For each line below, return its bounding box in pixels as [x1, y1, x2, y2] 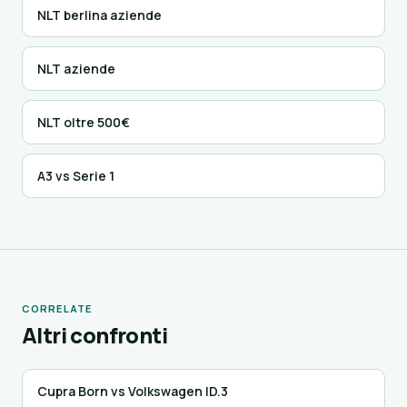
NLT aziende [37, 60, 115, 77]
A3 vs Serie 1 [37, 167, 114, 184]
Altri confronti [22, 320, 167, 350]
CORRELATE [22, 302, 92, 315]
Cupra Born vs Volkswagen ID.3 [37, 382, 228, 400]
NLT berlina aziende [37, 6, 162, 24]
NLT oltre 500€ [37, 114, 130, 131]
